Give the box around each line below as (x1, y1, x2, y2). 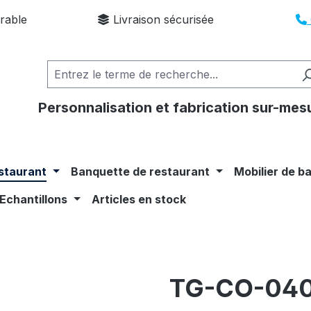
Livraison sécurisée (109, 12, 214, 26)
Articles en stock (92, 192, 187, 206)
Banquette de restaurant (71, 164, 210, 178)
